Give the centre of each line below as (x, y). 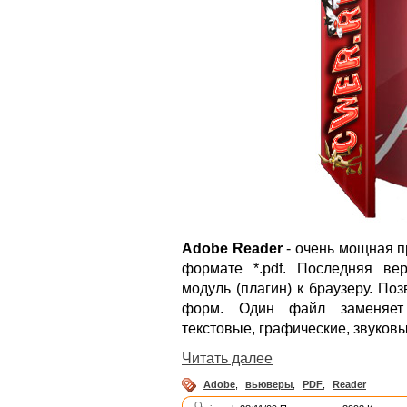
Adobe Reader (232, 249)
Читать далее (227, 359)
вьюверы (269, 385)
